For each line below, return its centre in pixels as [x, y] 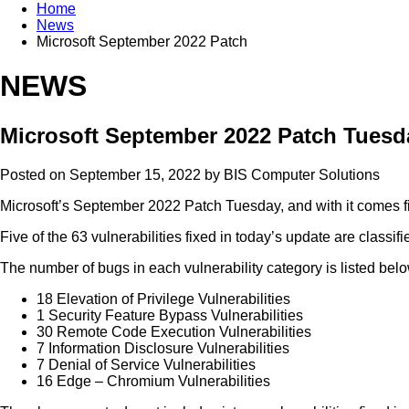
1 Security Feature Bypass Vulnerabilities [170, 315]
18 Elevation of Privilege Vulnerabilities [163, 299]
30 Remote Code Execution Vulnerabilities [174, 331]
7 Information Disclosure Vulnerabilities [163, 348]
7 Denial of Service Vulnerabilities [146, 364]
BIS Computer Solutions [302, 174]
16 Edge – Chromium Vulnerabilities [153, 381]
